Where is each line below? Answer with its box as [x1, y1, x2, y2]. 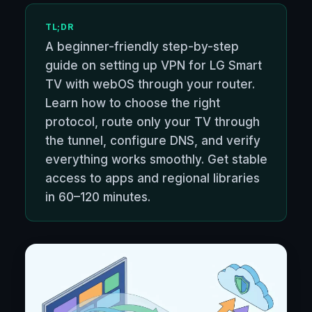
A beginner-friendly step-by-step [45, 40, 239, 54]
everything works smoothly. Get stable [45, 153, 267, 167]
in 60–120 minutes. [45, 190, 150, 205]
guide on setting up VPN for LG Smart [45, 58, 262, 73]
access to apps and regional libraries [45, 171, 260, 186]
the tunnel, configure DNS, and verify [45, 134, 260, 148]
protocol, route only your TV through [45, 115, 260, 130]
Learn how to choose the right [45, 96, 220, 111]
